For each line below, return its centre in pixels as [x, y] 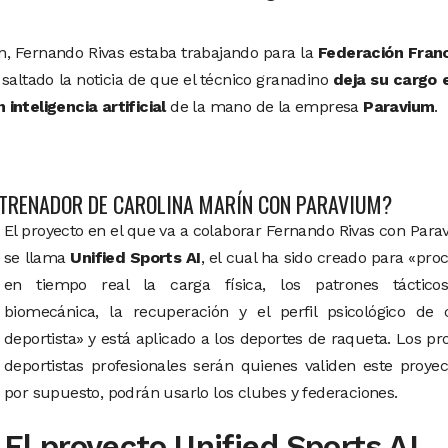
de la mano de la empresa [264, 106]
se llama [37, 257]
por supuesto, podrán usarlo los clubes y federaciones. [201, 392]
